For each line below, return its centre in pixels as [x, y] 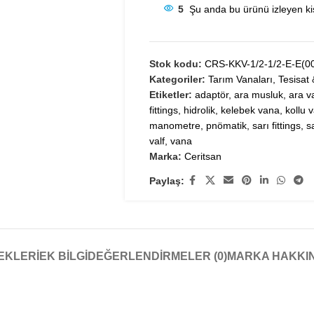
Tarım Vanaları [240, 79]
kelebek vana [250, 110]
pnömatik [226, 125]
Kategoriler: [177, 79]
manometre [175, 125]
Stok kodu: [177, 64]
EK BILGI [63, 256]
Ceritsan [203, 156]
